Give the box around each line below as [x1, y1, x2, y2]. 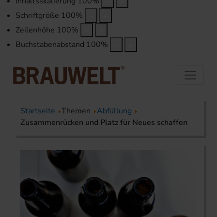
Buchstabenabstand [15, 39, 84, 50]
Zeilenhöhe [15, 25, 55, 36]
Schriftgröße [15, 10, 59, 21]
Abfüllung [97, 105, 132, 116]
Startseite [20, 105, 55, 116]
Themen [62, 105, 93, 116]
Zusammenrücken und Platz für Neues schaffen [20, 117, 187, 128]
